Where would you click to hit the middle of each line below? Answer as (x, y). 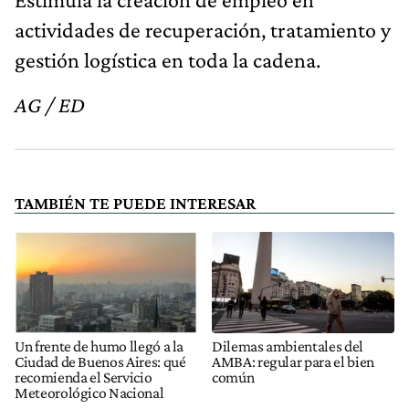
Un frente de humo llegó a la (100, 346)
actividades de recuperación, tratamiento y (203, 29)
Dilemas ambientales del (288, 346)
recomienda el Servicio (84, 377)
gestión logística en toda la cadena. (168, 59)
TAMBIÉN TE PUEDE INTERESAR (135, 203)
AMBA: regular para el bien (293, 361)
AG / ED (50, 104)
